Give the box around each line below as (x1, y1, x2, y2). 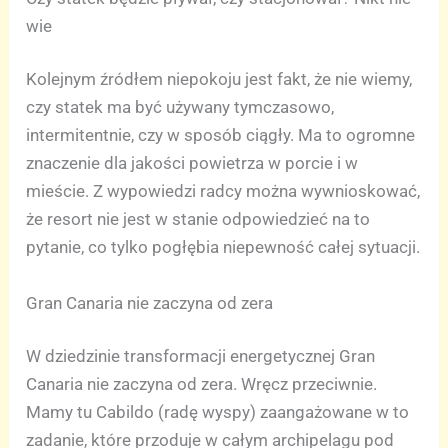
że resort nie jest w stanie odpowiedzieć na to (26, 209, 371, 230)
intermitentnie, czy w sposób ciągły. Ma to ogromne (26, 125, 416, 146)
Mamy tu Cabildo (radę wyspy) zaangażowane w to (26, 402, 410, 422)
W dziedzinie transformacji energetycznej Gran (26, 346, 376, 366)
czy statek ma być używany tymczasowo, (26, 97, 335, 118)
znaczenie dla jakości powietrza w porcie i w (26, 153, 359, 174)
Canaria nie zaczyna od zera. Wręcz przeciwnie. (26, 374, 378, 394)
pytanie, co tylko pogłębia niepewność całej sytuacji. (26, 237, 421, 258)
